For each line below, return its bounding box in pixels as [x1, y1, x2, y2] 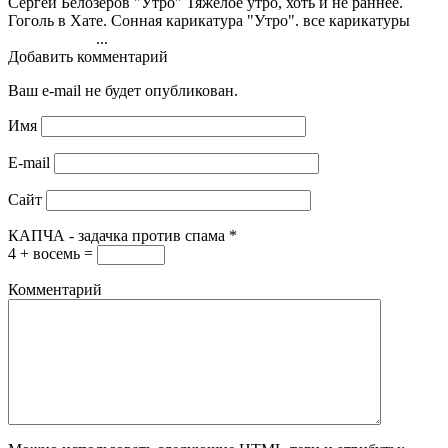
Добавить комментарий [8, 47, 168, 65]
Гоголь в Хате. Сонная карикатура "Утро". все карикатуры [8, 11, 434, 29]
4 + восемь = [8, 244, 97, 262]
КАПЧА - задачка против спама [8, 226, 225, 244]
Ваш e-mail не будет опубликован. [8, 81, 238, 99]
